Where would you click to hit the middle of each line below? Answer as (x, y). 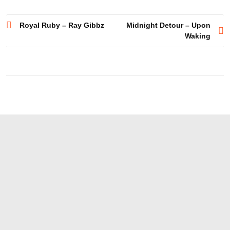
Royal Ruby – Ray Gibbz (62, 25)
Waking (198, 36)
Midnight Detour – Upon (168, 25)
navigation (35, 42)
